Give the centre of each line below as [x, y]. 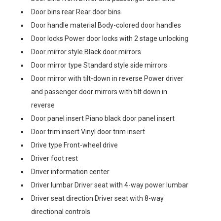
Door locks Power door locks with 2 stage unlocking [110, 38]
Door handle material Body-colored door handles [106, 25]
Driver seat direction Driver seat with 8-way [97, 198]
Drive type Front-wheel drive [74, 145]
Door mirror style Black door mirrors [86, 52]
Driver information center [70, 172]
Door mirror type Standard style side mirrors [99, 65]
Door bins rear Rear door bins [76, 12]
